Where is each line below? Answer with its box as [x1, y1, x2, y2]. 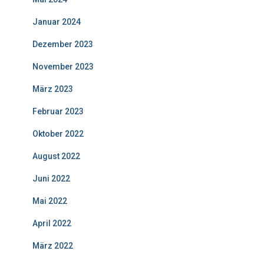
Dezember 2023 [32, 39, 93, 49]
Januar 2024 [32, 17, 81, 27]
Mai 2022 [32, 196, 67, 206]
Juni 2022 [32, 174, 70, 184]
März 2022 [32, 241, 73, 251]
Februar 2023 [32, 107, 84, 117]
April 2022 [32, 219, 71, 229]
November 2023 [32, 62, 94, 72]
